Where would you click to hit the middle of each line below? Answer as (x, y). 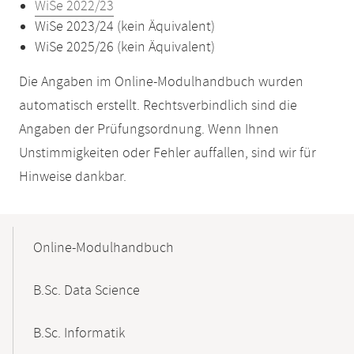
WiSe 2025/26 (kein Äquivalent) (125, 47)
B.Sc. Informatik (79, 333)
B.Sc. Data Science (87, 291)
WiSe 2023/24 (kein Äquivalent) (125, 27)
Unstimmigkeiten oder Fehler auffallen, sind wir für (168, 153)
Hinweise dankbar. (73, 177)
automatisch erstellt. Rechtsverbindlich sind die (158, 106)
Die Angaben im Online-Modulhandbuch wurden (161, 82)
